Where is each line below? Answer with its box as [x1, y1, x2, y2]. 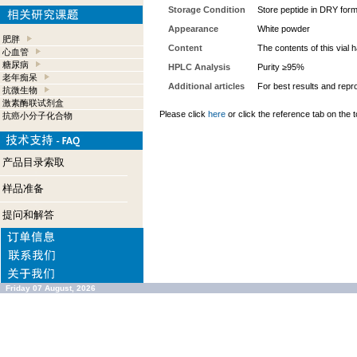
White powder [257, 24, 310, 33]
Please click [159, 109, 208, 119]
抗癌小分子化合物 [2, 111, 73, 120]
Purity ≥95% [257, 62, 304, 72]
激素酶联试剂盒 [2, 98, 64, 108]
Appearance [168, 24, 218, 33]
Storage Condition [168, 5, 245, 14]
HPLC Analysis [168, 62, 230, 72]
